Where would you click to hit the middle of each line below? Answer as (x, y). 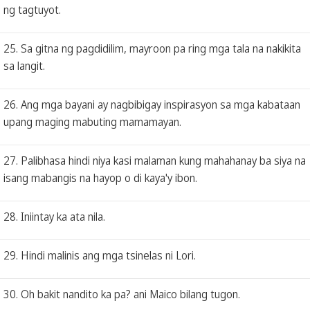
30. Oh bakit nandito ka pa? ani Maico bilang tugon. (122, 294)
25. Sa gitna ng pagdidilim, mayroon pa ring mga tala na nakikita (152, 48)
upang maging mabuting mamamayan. (92, 121)
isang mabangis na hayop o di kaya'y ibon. (100, 177)
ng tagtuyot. (32, 9)
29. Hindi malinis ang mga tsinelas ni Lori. (100, 255)
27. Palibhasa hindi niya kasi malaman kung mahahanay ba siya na (155, 160)
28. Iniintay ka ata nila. (54, 216)
